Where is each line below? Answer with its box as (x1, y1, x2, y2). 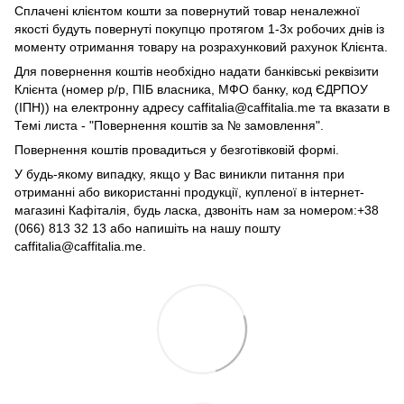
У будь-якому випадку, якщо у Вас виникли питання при (14, 166, 344, 181)
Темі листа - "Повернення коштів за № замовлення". (14, 117, 324, 133)
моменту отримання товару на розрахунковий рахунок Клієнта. (14, 39, 388, 54)
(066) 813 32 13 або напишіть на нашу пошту (14, 220, 280, 235)
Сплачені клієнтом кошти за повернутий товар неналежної (14, 3, 360, 18)
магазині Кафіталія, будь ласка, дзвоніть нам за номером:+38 (14, 202, 379, 217)
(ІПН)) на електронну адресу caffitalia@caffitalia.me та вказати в (14, 99, 390, 115)
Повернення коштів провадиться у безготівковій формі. (14, 142, 339, 157)
